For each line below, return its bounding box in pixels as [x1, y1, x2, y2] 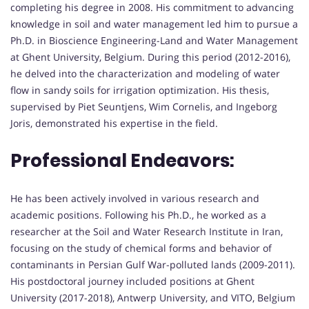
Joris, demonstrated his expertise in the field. [10, 116, 218, 130]
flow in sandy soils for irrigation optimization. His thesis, [10, 83, 269, 97]
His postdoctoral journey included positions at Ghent [10, 274, 255, 288]
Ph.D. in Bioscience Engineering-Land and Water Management [10, 33, 298, 47]
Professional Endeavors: [10, 148, 235, 173]
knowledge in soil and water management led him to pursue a [10, 17, 298, 30]
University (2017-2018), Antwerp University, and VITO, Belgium [10, 290, 295, 304]
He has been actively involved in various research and [10, 191, 259, 205]
